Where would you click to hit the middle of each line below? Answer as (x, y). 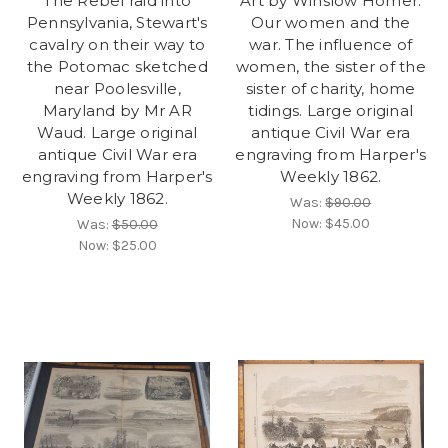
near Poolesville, (117, 88)
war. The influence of (331, 44)
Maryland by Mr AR (117, 110)
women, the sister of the (330, 66)
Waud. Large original (117, 132)
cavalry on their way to (117, 44)
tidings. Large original (331, 110)
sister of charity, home (330, 88)
